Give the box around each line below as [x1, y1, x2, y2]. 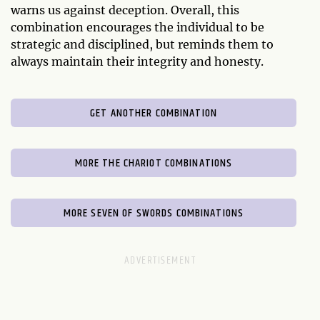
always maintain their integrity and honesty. [11, 54, 264, 69]
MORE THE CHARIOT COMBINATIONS [74, 154, 233, 172]
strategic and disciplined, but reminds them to [11, 36, 274, 51]
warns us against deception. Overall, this [11, 2, 239, 17]
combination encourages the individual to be [11, 19, 264, 34]
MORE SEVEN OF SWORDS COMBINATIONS [63, 204, 244, 222]
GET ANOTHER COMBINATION [90, 104, 217, 122]
